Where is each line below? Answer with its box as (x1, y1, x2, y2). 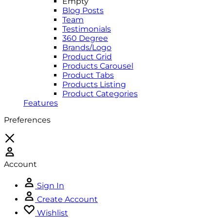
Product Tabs (62, 70, 114, 80)
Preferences (4, 115, 51, 125)
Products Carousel (62, 61, 133, 71)
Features (23, 98, 58, 108)
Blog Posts (62, 5, 104, 15)
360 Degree (62, 33, 108, 43)
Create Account (37, 194, 98, 204)
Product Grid (62, 52, 112, 61)
